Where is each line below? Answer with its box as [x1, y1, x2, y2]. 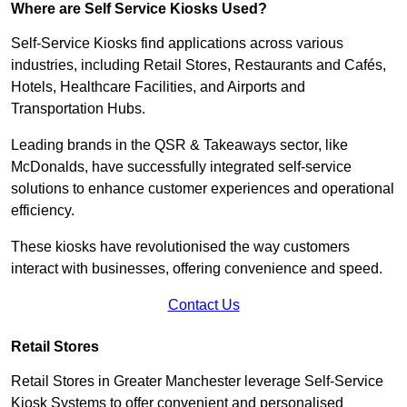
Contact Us [167, 296, 240, 313]
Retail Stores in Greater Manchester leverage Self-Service [11, 372, 383, 389]
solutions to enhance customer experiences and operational [11, 180, 394, 196]
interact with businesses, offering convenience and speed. [11, 260, 386, 276]
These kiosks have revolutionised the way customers [11, 238, 350, 254]
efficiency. [11, 202, 74, 218]
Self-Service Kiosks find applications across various [11, 35, 343, 51]
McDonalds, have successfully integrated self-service [11, 158, 352, 174]
